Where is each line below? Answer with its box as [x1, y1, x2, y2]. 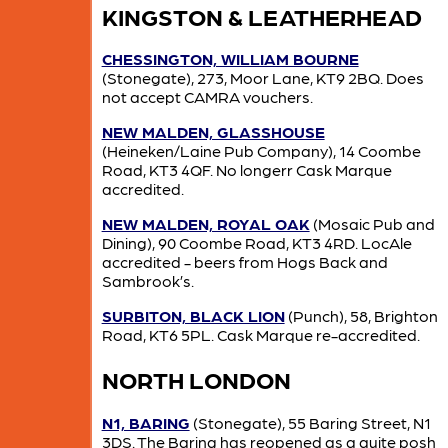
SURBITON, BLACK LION [101, 306, 285, 326]
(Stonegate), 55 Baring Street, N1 [189, 413, 431, 433]
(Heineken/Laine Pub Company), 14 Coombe [101, 141, 421, 161]
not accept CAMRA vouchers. [101, 87, 313, 107]
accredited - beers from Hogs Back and [101, 252, 388, 272]
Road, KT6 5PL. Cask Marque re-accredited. [101, 325, 420, 345]
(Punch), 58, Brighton [284, 306, 438, 326]
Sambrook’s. [101, 271, 194, 291]
